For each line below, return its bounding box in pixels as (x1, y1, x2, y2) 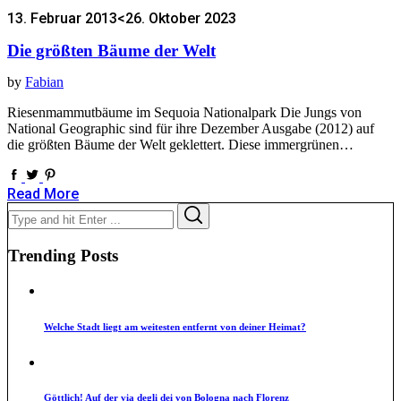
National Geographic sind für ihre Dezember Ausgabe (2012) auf (7, 121, 374, 137)
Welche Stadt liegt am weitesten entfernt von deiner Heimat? (44, 320, 306, 332)
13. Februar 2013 (7, 10, 117, 28)
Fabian (25, 74, 64, 90)
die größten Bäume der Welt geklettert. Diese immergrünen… (7, 137, 354, 153)
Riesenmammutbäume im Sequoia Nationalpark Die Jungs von (7, 105, 362, 121)
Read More (7, 185, 79, 203)
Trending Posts (8, 245, 118, 265)
